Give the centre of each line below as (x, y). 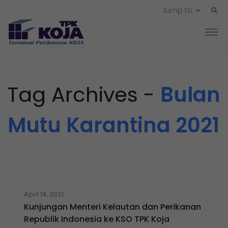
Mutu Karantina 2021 (113, 125)
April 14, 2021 (44, 194)
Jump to (177, 10)
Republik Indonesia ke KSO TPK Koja (97, 219)
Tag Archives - (84, 95)
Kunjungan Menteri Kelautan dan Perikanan (112, 207)
